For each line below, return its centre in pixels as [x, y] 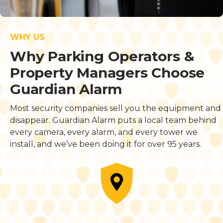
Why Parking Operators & [102, 56]
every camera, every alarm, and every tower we [104, 132]
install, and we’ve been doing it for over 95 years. [106, 144]
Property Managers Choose [108, 73]
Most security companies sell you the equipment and [115, 109]
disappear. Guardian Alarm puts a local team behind [113, 120]
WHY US [27, 37]
